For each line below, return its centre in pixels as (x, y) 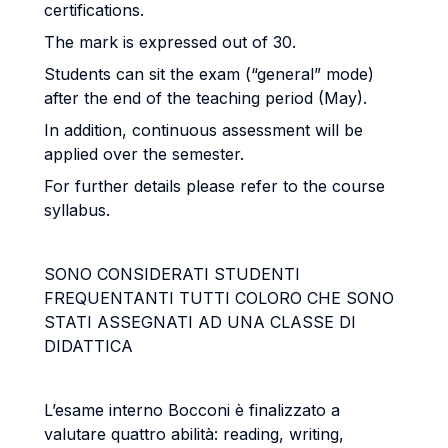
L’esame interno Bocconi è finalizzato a (192, 410)
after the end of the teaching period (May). (205, 98)
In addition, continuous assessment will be (203, 130)
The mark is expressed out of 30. (170, 42)
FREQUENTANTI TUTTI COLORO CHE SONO (219, 298)
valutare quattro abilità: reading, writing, (194, 434)
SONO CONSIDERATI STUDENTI (172, 274)
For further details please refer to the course (214, 186)
